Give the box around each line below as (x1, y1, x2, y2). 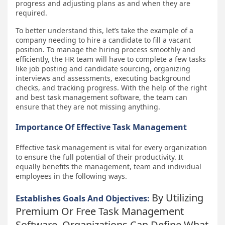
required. (16, 8, 47, 18)
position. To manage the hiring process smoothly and (16, 44, 195, 54)
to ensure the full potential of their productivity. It (16, 152, 183, 162)
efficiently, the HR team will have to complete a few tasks (16, 54, 206, 64)
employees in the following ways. (16, 171, 127, 181)
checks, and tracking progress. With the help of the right (16, 82, 207, 92)
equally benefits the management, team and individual (16, 161, 201, 171)
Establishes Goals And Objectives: (16, 192, 152, 204)
